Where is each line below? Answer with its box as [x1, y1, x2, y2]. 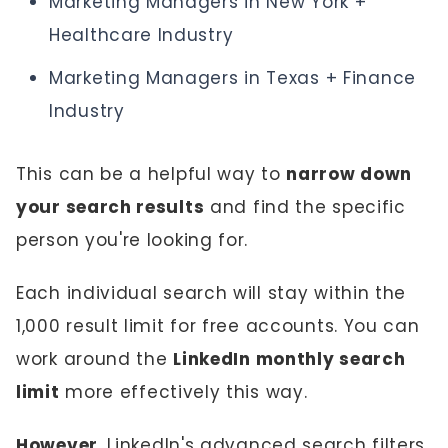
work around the [16, 346, 174, 371]
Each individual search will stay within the [16, 280, 407, 305]
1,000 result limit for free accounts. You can [16, 313, 420, 338]
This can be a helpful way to [16, 161, 287, 186]
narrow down [286, 161, 413, 186]
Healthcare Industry [49, 22, 234, 47]
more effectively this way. [59, 379, 308, 404]
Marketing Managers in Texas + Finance [49, 65, 416, 90]
